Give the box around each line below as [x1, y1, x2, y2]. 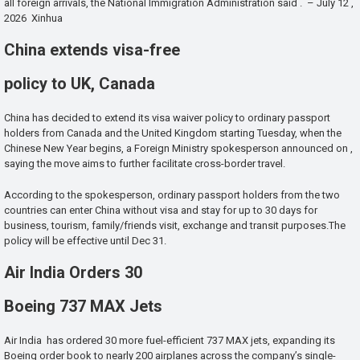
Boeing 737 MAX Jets [4, 296, 162, 316]
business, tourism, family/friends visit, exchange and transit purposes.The [4, 219, 346, 232]
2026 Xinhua [4, 12, 63, 25]
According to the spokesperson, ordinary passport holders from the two [4, 189, 340, 202]
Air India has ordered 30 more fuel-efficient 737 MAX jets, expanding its [4, 333, 335, 346]
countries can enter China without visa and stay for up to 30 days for [4, 204, 317, 217]
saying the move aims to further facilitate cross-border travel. [4, 157, 285, 170]
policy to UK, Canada [4, 73, 155, 93]
